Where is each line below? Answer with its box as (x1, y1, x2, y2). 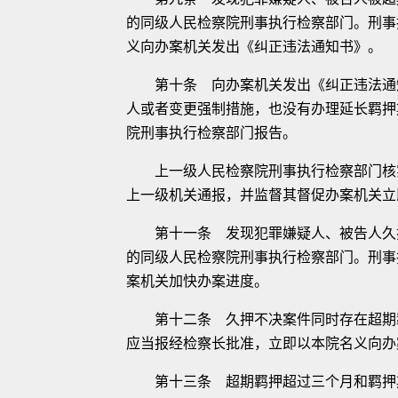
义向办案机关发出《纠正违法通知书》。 (126, 38, 382, 55)
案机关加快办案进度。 (126, 273, 268, 290)
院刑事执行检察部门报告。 (126, 124, 297, 141)
